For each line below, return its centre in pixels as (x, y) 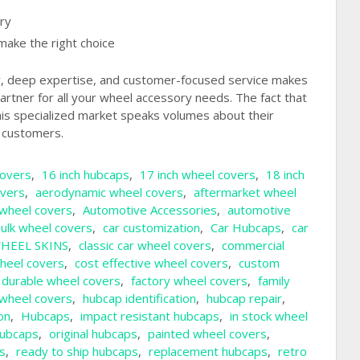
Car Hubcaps (246, 227)
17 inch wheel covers (198, 174)
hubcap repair (244, 298)
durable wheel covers (61, 280)
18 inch (285, 174)
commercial (253, 245)
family (274, 280)
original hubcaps (93, 333)
